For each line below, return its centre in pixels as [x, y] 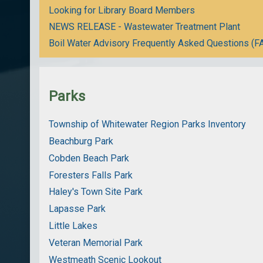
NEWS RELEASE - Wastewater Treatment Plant [145, 27]
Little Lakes [73, 225]
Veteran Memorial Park [96, 242]
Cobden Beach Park [89, 158]
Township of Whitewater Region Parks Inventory [148, 124]
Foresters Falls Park [91, 175]
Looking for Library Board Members [122, 11]
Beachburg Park [81, 141]
